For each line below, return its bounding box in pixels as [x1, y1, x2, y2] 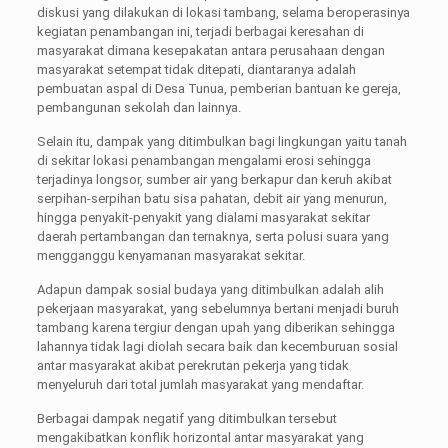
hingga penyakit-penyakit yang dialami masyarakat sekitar [36, 209, 370, 225]
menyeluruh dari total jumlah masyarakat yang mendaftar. [36, 376, 364, 392]
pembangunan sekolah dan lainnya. [36, 99, 241, 115]
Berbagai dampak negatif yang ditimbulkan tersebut [36, 410, 337, 426]
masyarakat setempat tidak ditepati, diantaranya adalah [36, 61, 356, 77]
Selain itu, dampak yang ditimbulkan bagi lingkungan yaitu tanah [36, 133, 407, 149]
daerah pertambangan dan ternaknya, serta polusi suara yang [36, 228, 389, 244]
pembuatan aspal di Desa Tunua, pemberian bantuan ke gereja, [36, 80, 401, 96]
